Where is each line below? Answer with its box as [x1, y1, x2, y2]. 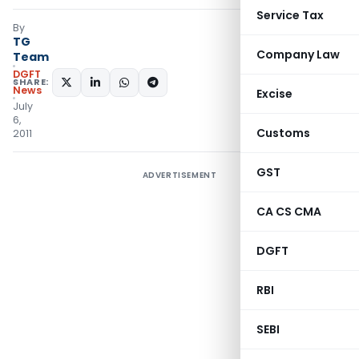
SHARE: [13, 75, 49, 88]
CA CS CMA [256, 204, 321, 220]
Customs [256, 125, 310, 141]
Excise [256, 86, 292, 102]
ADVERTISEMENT [142, 169, 217, 181]
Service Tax [256, 7, 324, 23]
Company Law [256, 46, 340, 63]
